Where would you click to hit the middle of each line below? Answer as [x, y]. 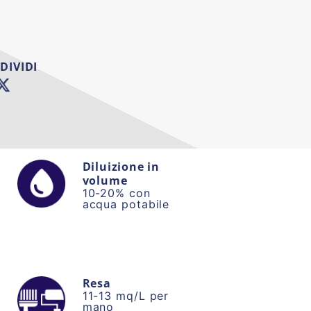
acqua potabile [126, 204]
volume [105, 180]
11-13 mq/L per [126, 295]
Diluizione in [121, 166]
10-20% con [116, 193]
